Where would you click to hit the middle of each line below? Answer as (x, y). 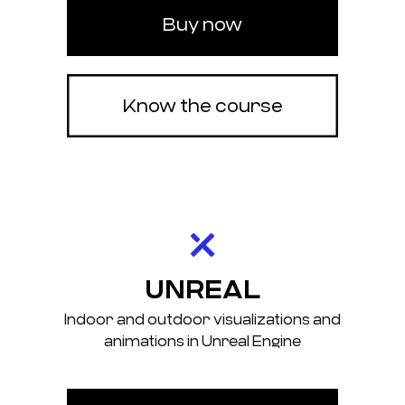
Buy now (202, 25)
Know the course (202, 106)
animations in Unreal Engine (202, 342)
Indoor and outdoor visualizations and (202, 320)
